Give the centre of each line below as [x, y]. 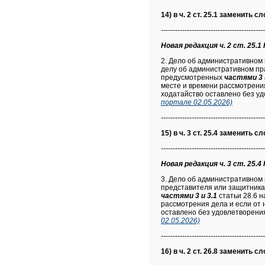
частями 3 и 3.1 [189, 196]
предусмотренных [193, 77]
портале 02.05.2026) [197, 102]
